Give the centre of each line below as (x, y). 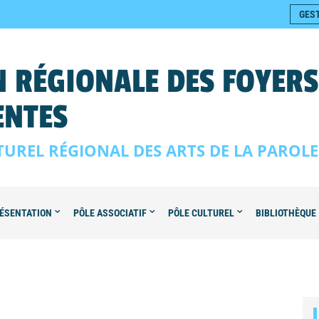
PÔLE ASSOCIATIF (110, 213)
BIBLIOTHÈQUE (286, 213)
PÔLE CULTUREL (201, 213)
